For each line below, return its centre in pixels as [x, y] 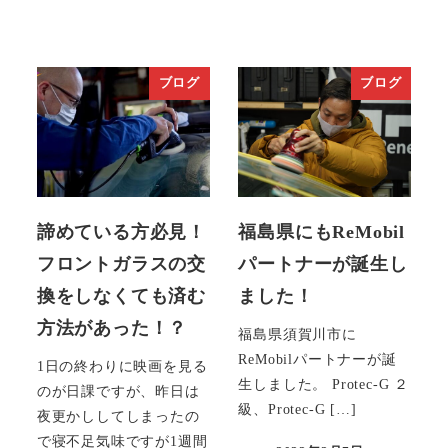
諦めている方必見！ [121, 232]
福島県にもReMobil [321, 232]
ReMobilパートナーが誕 [317, 358]
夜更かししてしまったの [118, 415]
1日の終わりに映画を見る [122, 365]
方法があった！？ [112, 328]
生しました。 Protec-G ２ [323, 383]
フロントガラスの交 [121, 264]
